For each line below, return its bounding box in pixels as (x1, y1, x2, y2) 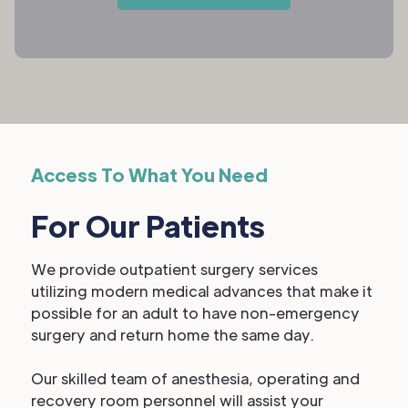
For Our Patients (31, 207, 265, 244)
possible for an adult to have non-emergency (31, 303, 360, 322)
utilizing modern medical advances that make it (31, 281, 372, 301)
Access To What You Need (31, 163, 268, 186)
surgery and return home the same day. (31, 325, 314, 344)
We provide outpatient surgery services (31, 260, 318, 279)
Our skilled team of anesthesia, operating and (31, 369, 360, 388)
